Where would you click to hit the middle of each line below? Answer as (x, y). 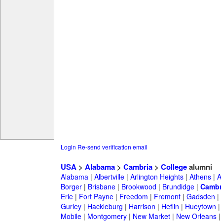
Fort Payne (96, 197)
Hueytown (200, 206)
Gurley (71, 206)
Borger (71, 187)
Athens (200, 177)
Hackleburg (105, 206)
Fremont (167, 197)
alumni (199, 167)
